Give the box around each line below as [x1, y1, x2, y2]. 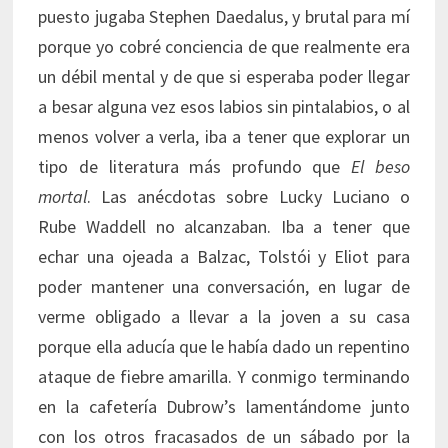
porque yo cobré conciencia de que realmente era [38, 35, 410, 59]
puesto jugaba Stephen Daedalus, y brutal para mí [38, 5, 410, 29]
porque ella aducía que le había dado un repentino [38, 335, 410, 359]
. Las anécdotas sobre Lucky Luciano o [87, 185, 410, 209]
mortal [38, 185, 88, 209]
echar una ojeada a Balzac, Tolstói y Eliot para [38, 245, 410, 269]
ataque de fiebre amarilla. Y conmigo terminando [38, 365, 410, 389]
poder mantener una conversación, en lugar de [38, 275, 410, 299]
